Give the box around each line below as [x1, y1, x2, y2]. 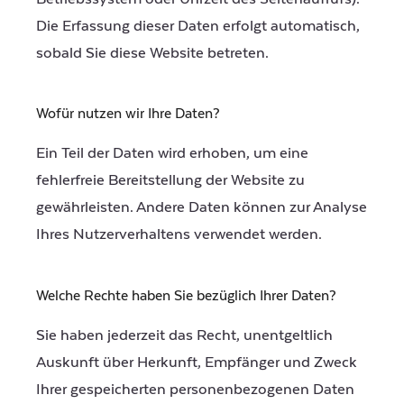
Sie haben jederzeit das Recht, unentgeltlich [36, 326, 333, 344]
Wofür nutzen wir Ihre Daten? [36, 106, 220, 123]
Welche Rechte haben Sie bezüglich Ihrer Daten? [36, 287, 336, 304]
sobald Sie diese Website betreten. [36, 43, 269, 62]
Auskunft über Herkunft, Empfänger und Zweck [36, 353, 357, 372]
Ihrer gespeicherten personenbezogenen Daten [36, 380, 354, 399]
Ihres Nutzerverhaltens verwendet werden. [36, 225, 322, 244]
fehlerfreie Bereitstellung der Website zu [36, 171, 305, 190]
